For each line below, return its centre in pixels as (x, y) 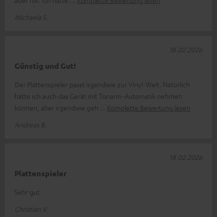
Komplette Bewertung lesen (149, 107)
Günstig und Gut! (45, 66)
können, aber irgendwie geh (57, 107)
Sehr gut (27, 192)
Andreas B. (31, 124)
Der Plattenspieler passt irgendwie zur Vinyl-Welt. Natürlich (102, 84)
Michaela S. (31, 17)
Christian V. (31, 209)
